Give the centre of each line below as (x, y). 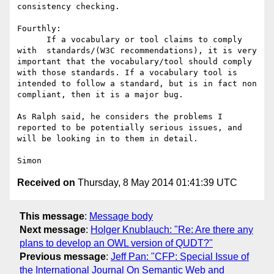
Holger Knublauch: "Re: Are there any (172, 229)
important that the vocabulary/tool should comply (135, 62)
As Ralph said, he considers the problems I (120, 117)
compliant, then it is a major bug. (105, 95)
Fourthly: (44, 29)
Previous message (63, 256)
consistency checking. (76, 7)
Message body (121, 216)
